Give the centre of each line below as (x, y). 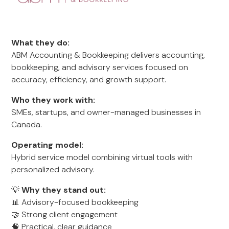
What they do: (41, 43)
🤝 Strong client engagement (65, 214)
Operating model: (48, 145)
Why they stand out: (64, 190)
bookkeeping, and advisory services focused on (100, 67)
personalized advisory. (53, 169)
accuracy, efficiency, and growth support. (89, 79)
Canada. (27, 124)
